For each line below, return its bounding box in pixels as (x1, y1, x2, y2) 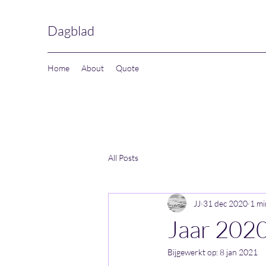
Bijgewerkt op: (167, 247, 220, 257)
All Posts (108, 152, 138, 163)
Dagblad (47, 23, 94, 39)
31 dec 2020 (203, 198, 248, 208)
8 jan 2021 (220, 247, 258, 257)
